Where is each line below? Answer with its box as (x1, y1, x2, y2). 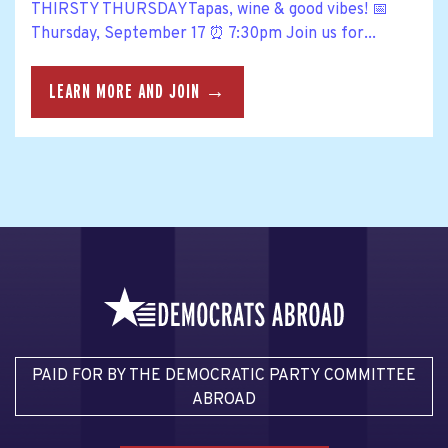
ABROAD (192, 390, 256, 411)
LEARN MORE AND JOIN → (49, 81, 226, 102)
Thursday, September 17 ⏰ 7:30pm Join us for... (31, 24, 376, 45)
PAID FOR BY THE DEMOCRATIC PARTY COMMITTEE (32, 366, 416, 387)
